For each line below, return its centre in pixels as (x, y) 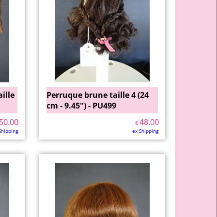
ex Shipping (145, 131)
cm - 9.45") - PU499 (81, 106)
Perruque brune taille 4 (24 (98, 95)
